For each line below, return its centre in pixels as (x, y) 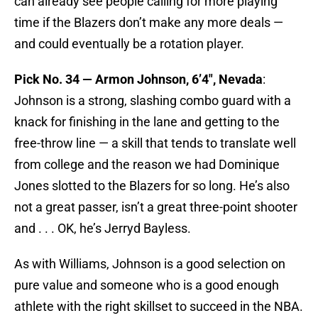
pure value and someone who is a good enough (147, 285)
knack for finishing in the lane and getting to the (147, 122)
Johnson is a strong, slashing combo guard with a (153, 101)
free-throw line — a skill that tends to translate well (155, 143)
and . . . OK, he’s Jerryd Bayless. (103, 229)
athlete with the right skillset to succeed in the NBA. (159, 307)
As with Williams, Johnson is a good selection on (150, 264)
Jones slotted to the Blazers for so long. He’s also (152, 186)
